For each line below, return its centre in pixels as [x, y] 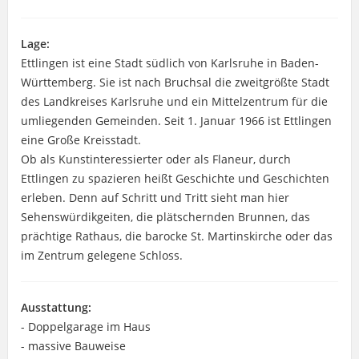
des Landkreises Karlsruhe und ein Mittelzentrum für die [174, 101]
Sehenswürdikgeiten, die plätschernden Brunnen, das [165, 216]
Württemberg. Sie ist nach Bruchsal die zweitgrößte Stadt [175, 82]
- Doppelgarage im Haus [85, 326]
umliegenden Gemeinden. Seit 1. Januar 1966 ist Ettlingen [176, 120]
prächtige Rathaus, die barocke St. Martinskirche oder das [176, 236]
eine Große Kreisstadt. [81, 139]
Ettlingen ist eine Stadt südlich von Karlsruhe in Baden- [169, 63]
